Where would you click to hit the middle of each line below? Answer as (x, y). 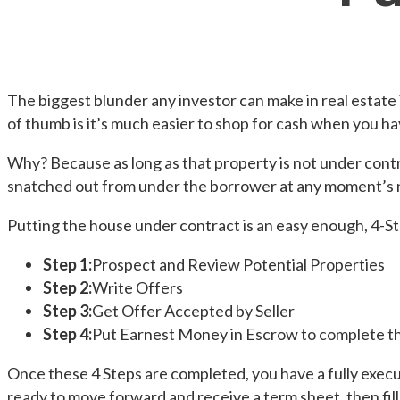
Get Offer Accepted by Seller (193, 311)
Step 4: (67, 334)
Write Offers (137, 287)
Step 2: (67, 287)
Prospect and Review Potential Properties (238, 264)
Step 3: (67, 311)
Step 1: (67, 264)
